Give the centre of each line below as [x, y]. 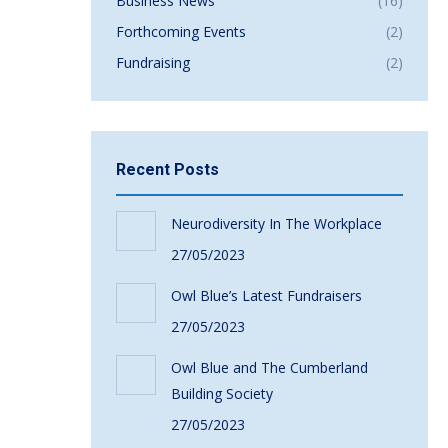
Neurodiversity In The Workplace [276, 223]
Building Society [221, 393]
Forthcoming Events [180, 31]
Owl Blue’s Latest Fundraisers [266, 295]
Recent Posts [167, 169]
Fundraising [152, 62]
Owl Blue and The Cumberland [269, 367]
